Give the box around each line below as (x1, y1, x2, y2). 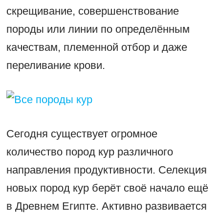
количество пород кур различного (6, 146, 173, 158)
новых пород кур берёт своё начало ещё (6, 182, 208, 195)
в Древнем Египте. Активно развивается (6, 200, 207, 213)
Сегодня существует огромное (6, 128, 157, 140)
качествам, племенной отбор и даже (6, 41, 187, 54)
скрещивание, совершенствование (6, 5, 179, 18)
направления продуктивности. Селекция (6, 164, 207, 176)
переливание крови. (6, 59, 105, 72)
